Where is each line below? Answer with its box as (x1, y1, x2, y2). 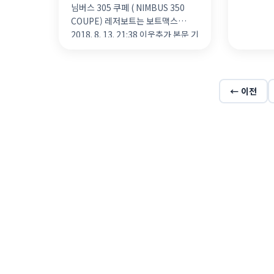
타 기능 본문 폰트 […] (71, 42, 149, 54)
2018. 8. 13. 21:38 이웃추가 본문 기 (71, 28, 199, 41)
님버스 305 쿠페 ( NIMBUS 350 (71, 1, 185, 14)
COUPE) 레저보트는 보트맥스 (71, 15, 178, 28)
